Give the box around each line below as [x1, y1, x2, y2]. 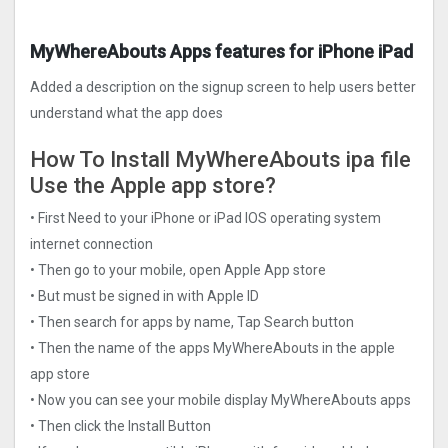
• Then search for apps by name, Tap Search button [30, 314, 354, 331]
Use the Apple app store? [30, 172, 276, 198]
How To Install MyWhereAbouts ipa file [30, 146, 411, 172]
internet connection [30, 236, 153, 253]
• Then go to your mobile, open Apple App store [30, 262, 326, 279]
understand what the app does [30, 104, 223, 121]
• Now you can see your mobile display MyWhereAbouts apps [30, 392, 411, 409]
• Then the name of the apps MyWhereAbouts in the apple [30, 340, 395, 357]
